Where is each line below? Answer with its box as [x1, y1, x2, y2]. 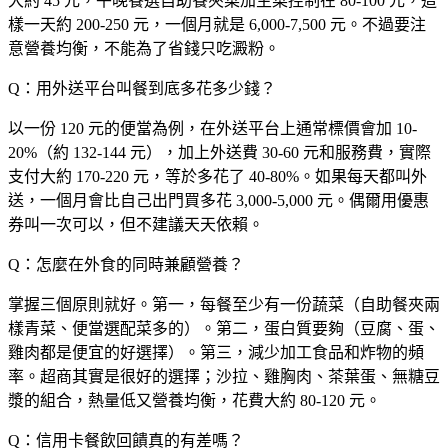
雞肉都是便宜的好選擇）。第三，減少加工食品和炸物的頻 [8, 343, 424, 361]
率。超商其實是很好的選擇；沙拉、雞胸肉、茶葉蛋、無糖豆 [8, 367, 440, 385]
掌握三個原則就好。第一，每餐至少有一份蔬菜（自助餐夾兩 [8, 295, 440, 313]
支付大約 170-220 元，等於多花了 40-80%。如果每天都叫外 [8, 167, 427, 185]
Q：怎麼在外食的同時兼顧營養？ [8, 255, 244, 273]
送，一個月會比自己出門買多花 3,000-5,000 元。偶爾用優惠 [8, 191, 429, 209]
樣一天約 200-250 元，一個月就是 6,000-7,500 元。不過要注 [8, 15, 426, 33]
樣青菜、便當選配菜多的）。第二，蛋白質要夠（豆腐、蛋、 [8, 319, 440, 337]
